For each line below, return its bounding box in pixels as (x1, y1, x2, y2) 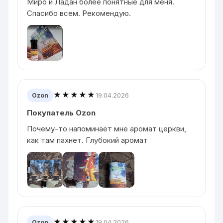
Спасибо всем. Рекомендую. (27, 8, 131, 18)
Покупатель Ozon (27, 108, 96, 117)
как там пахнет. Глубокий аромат (27, 135, 148, 145)
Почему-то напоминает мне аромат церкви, (27, 123, 187, 133)
